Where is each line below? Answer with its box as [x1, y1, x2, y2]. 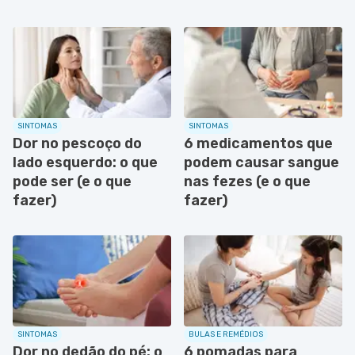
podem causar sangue [184, 153, 339, 171]
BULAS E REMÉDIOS [189, 329, 263, 339]
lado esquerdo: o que [13, 153, 158, 171]
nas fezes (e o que [184, 172, 311, 190]
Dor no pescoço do [13, 134, 142, 152]
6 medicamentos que [184, 134, 333, 152]
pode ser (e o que [13, 172, 132, 190]
